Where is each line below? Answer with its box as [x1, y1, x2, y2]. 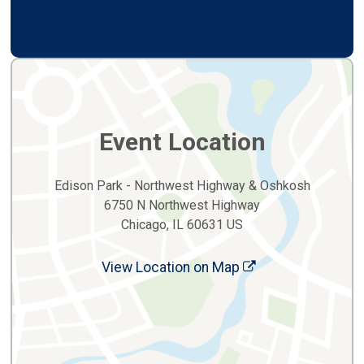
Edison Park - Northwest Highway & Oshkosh [54, 178, 310, 194]
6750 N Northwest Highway [104, 197, 260, 214]
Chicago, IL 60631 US [121, 217, 243, 233]
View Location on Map [102, 259, 243, 276]
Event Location [98, 128, 266, 157]
